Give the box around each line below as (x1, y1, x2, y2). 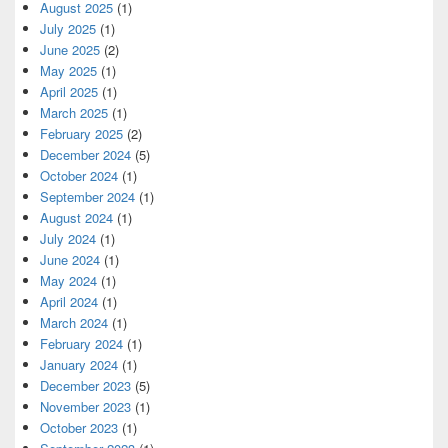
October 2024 (40, 166, 118, 185)
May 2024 (40, 271, 97, 290)
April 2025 (40, 82, 98, 101)
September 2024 (40, 187, 135, 206)
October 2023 (40, 418, 118, 437)
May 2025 (40, 61, 97, 80)
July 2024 (40, 229, 96, 248)
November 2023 (40, 397, 131, 416)
